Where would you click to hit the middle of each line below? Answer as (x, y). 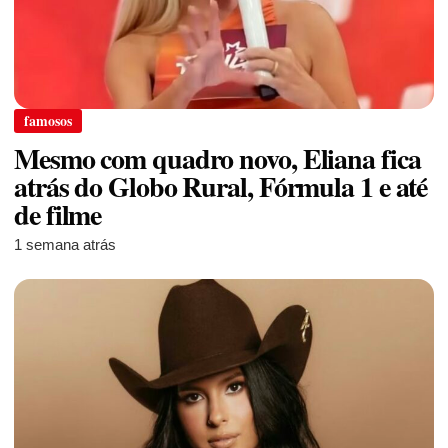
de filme (58, 215)
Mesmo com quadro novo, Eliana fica (217, 159)
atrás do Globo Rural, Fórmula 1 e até (221, 187)
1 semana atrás (65, 245)
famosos (48, 121)
